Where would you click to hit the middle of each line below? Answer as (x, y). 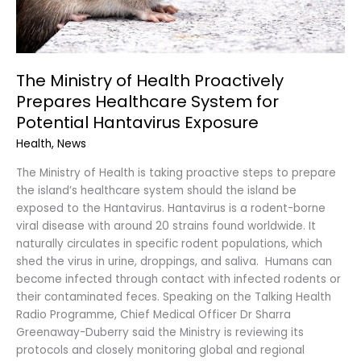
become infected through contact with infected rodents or (178, 280)
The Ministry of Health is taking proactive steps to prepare (176, 173)
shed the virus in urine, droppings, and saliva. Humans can (174, 262)
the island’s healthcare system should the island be (156, 191)
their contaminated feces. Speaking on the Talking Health (174, 297)
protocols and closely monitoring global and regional (160, 351)
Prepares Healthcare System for (147, 101)
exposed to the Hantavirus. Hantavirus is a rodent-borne (171, 209)
